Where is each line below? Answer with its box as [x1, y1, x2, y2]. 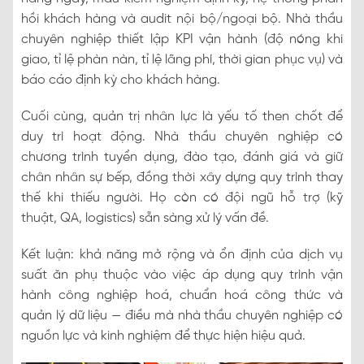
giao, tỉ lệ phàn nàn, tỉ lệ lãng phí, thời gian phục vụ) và [21, 52, 343, 67]
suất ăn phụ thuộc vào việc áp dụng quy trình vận [21, 267, 343, 282]
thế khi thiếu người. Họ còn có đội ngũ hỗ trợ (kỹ [21, 190, 343, 205]
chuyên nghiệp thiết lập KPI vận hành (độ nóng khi [21, 32, 343, 46]
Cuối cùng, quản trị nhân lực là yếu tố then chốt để [21, 109, 343, 123]
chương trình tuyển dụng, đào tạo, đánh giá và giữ [21, 149, 343, 164]
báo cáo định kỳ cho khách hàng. [21, 72, 220, 87]
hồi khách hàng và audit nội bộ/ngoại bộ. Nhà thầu [21, 11, 343, 26]
